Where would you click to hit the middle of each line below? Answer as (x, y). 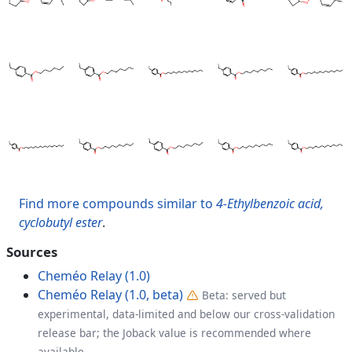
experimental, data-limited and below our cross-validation (186, 313)
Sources (32, 251)
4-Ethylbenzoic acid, (270, 203)
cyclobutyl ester (60, 222)
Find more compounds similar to (117, 203)
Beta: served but (244, 295)
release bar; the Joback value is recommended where (174, 332)
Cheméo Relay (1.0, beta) (110, 294)
